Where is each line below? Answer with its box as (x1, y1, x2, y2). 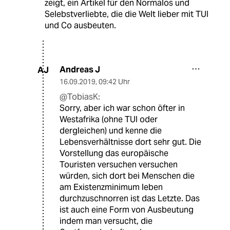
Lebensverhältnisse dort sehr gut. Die (60, 137, 201, 148)
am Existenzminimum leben (60, 182, 163, 193)
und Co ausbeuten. (44, 20, 116, 31)
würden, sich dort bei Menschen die (60, 170, 195, 182)
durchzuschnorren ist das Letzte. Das (60, 193, 200, 204)
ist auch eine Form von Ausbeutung (60, 204, 194, 216)
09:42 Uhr (99, 77, 130, 87)
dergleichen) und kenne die (60, 125, 162, 137)
